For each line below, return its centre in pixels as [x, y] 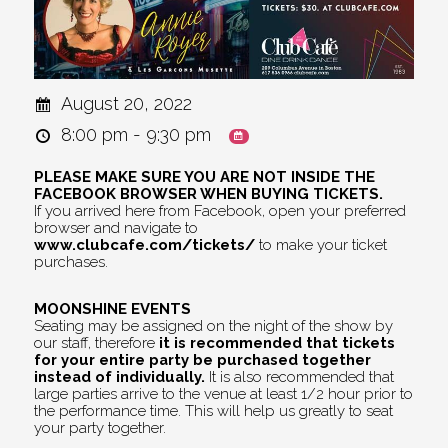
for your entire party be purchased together [203, 359]
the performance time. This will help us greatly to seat [214, 410]
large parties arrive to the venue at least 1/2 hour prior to [224, 393]
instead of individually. [120, 376]
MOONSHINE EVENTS [113, 308]
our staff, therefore [97, 342]
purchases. [71, 261]
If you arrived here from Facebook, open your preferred [220, 210]
